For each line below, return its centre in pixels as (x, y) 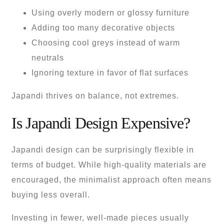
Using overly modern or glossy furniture (110, 13)
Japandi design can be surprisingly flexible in (103, 150)
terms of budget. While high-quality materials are (109, 165)
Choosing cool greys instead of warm (106, 43)
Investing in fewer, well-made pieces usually (100, 218)
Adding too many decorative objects (103, 28)
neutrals (48, 58)
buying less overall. (51, 195)
